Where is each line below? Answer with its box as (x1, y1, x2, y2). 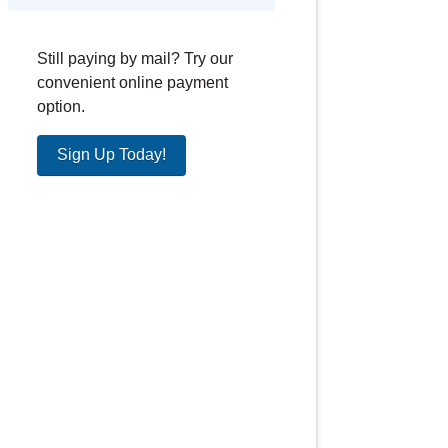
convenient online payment (36, 73, 228, 91)
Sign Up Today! (56, 145, 166, 163)
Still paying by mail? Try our (36, 49, 233, 67)
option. (36, 97, 85, 115)
